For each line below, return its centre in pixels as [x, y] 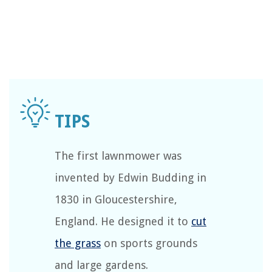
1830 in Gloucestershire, [116, 200]
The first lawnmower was [118, 156]
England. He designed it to [123, 222]
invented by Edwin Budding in [131, 178]
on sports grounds [149, 243]
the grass [78, 243]
